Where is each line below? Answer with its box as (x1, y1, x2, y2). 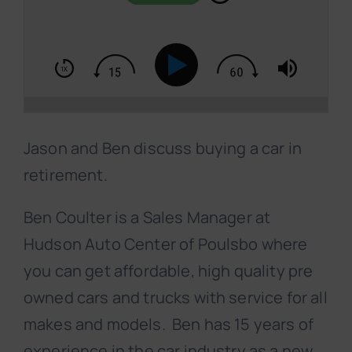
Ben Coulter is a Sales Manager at (24, 207, 271, 229)
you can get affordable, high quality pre (24, 260, 313, 282)
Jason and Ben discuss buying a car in (24, 137, 302, 159)
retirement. (24, 164, 108, 186)
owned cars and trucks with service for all (24, 287, 328, 309)
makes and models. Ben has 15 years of (24, 313, 314, 335)
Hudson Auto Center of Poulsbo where (24, 233, 308, 255)
